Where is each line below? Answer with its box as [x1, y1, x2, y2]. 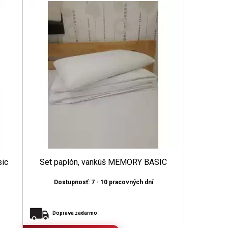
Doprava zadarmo [52, 210, 98, 216]
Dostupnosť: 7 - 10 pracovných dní [53, 179, 153, 186]
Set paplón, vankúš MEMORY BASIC [40, 157, 167, 167]
